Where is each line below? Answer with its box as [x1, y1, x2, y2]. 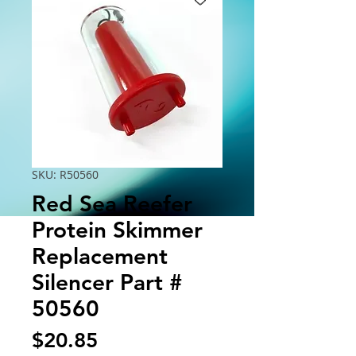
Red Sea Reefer [32, 189, 192, 217]
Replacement [32, 242, 168, 269]
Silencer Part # [32, 268, 183, 296]
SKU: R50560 [32, 166, 99, 182]
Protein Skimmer [32, 215, 203, 243]
